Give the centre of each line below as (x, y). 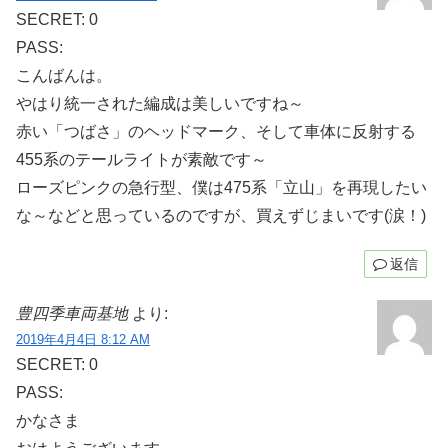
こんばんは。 (64, 75)
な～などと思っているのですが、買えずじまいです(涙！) (221, 215)
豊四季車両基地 (72, 313)
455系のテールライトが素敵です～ (141, 159)
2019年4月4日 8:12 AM (83, 339)
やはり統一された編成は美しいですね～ (160, 103)
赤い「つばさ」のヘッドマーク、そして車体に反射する (216, 131)
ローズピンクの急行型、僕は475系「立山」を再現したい (221, 187)
